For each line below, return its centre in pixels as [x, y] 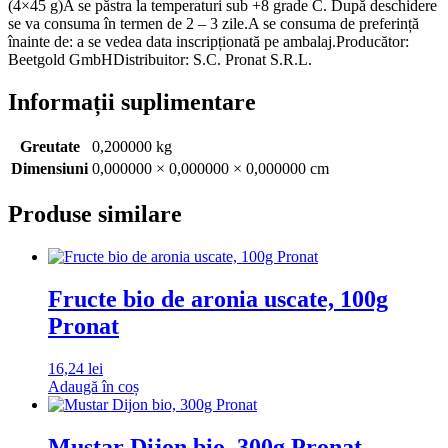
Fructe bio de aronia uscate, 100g [218, 299]
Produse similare [95, 214]
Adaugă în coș [93, 387]
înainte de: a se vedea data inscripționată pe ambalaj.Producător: [208, 41]
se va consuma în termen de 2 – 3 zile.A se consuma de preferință [213, 23]
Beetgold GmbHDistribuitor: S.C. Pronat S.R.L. [160, 59]
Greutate [49, 147]
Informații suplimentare [132, 101]
